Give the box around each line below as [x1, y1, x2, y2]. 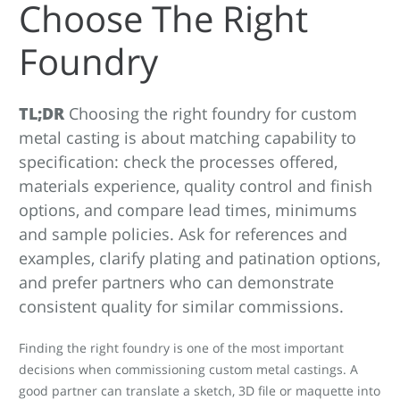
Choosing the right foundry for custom [69, 102, 357, 124]
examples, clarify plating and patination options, [19, 246, 380, 269]
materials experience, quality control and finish [19, 174, 372, 196]
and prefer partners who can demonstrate [19, 271, 334, 293]
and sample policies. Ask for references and [19, 222, 347, 245]
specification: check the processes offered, [19, 150, 337, 172]
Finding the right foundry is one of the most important [19, 338, 344, 356]
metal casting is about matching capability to [19, 126, 356, 148]
